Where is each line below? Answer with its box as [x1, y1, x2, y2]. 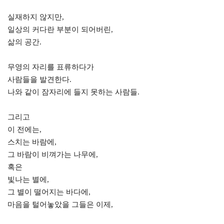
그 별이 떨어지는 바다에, [7, 188, 90, 196]
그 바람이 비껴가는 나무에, [7, 150, 98, 158]
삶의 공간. [7, 38, 41, 46]
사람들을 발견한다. [7, 75, 71, 83]
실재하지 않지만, [7, 13, 64, 21]
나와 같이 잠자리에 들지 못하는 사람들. [7, 88, 139, 96]
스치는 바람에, [7, 138, 56, 146]
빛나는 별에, [7, 175, 49, 183]
